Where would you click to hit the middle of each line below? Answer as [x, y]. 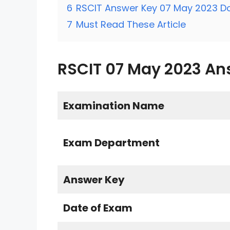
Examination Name [114, 106]
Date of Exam [98, 208]
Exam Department [111, 143]
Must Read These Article [131, 25]
